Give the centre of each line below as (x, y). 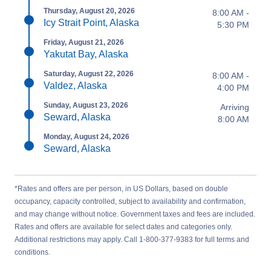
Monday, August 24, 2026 (87, 137)
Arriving (235, 107)
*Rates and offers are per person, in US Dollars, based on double (121, 189)
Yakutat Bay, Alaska (86, 54)
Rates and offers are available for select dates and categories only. (123, 227)
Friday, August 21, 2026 (84, 42)
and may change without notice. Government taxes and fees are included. (135, 214)
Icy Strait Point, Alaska (91, 23)
